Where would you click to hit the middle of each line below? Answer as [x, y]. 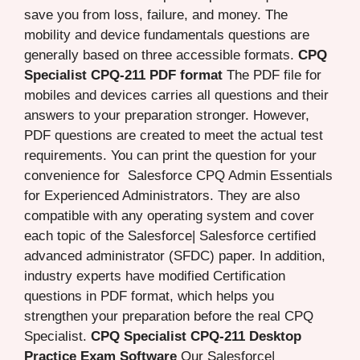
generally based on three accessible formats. [161, 55]
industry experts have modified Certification [155, 276]
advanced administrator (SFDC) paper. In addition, [175, 256]
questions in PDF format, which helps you [149, 296]
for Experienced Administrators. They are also [162, 195]
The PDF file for [272, 75]
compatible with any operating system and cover [169, 215]
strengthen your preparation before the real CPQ [169, 316]
